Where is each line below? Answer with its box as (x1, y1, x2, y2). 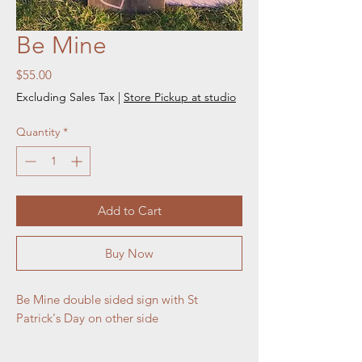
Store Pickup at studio (124, 89, 236, 104)
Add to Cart (97, 202, 162, 218)
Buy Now (105, 245, 154, 261)
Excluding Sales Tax (16, 89, 115, 104)
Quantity (16, 124, 60, 139)
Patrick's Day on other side (16, 309, 158, 326)
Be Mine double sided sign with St (16, 291, 198, 307)
